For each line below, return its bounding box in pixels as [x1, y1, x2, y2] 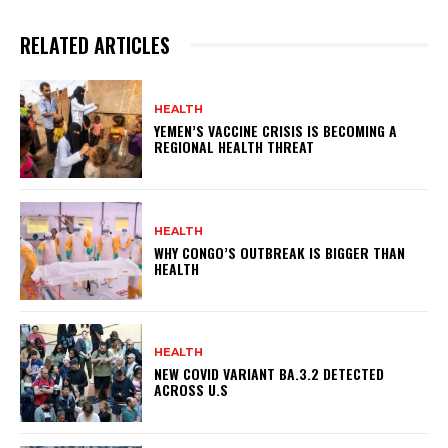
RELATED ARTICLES [20, 30, 170, 61]
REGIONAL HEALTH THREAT [154, 135, 315, 157]
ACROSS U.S [154, 379, 229, 401]
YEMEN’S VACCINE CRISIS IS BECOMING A [154, 119, 398, 141]
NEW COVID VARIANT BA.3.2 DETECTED [154, 363, 385, 385]
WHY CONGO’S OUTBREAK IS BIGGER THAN [154, 241, 406, 263]
